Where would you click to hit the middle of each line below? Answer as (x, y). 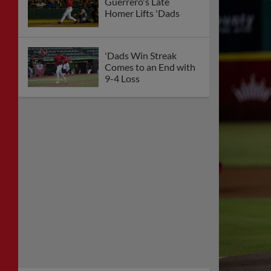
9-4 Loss (122, 79)
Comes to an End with (150, 67)
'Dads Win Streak (141, 56)
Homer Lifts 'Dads (142, 13)
